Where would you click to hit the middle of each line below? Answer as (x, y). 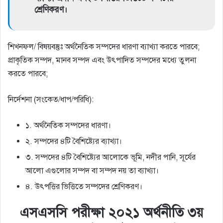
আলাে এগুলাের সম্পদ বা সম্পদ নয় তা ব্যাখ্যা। (92, 171)
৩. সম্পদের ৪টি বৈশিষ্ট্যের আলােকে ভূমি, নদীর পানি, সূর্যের (111, 158)
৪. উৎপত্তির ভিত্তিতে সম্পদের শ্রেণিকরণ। (84, 187)
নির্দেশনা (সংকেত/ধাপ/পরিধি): (51, 100)
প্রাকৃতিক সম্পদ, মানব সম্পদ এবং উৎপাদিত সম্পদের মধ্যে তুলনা (102, 60)
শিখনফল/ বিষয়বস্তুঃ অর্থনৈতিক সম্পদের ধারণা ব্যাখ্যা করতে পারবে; (104, 47)
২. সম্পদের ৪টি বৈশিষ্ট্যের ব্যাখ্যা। (74, 142)
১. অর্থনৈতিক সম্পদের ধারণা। (68, 126)
